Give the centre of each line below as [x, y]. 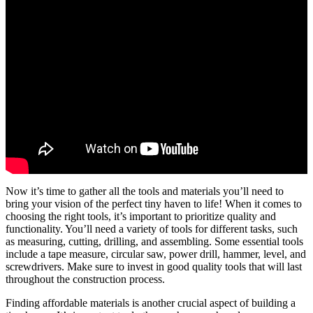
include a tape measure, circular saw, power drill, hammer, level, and [156, 254]
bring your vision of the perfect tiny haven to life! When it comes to [154, 203]
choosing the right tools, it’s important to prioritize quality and [141, 216]
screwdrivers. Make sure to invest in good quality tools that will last [154, 266]
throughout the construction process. [85, 279]
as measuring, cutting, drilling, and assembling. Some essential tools [154, 241]
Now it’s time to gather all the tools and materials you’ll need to [145, 191]
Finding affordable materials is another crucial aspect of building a [151, 303]
